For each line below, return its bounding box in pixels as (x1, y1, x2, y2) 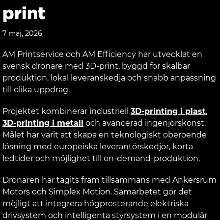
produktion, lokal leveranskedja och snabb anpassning (2, 73, 216, 82)
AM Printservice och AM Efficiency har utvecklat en (2, 49, 202, 59)
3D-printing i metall (2, 118, 83, 128)
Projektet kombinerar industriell (2, 106, 131, 116)
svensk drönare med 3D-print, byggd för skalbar (2, 61, 190, 71)
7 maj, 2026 (2, 28, 42, 38)
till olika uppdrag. (2, 84, 70, 94)
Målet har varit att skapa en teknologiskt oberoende (2, 130, 207, 139)
